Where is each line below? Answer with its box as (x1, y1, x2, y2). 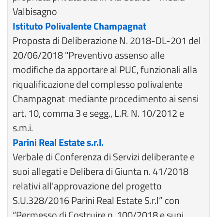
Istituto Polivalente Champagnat (13, 18, 146, 33)
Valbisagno (13, 4, 57, 19)
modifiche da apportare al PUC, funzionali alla (13, 62, 197, 77)
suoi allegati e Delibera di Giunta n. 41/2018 (13, 164, 188, 179)
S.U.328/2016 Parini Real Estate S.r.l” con (13, 193, 180, 208)
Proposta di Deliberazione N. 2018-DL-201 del (13, 33, 201, 48)
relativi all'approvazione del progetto (13, 178, 162, 193)
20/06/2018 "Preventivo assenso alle (13, 47, 165, 62)
